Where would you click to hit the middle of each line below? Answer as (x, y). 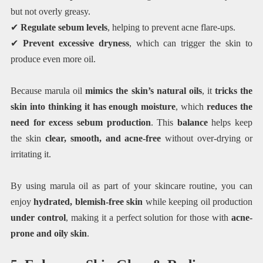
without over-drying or (207, 138)
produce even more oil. (53, 59)
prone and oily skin (48, 233)
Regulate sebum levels (64, 27)
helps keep (230, 122)
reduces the (230, 106)
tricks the (234, 90)
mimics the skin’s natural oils (144, 90)
